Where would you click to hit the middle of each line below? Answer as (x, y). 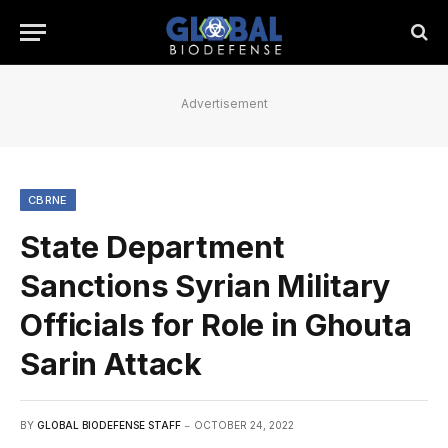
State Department (152, 247)
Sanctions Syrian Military (205, 286)
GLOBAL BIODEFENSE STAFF (109, 425)
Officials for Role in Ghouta (216, 325)
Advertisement (224, 103)
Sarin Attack (111, 364)
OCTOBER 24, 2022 (244, 425)
